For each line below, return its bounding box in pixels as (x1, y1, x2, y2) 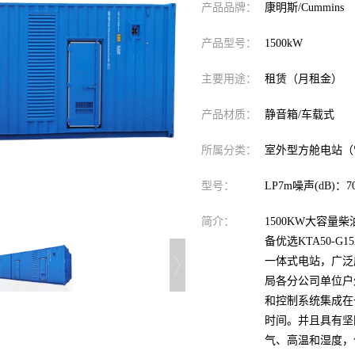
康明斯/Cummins (265, 2, 344, 13)
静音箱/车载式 (265, 109, 334, 120)
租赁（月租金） (265, 73, 342, 85)
